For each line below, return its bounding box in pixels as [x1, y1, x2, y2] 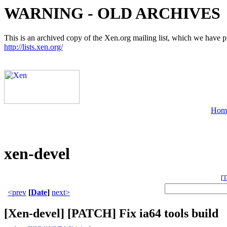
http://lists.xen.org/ [4, 43, 63, 52]
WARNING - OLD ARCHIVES [4, 4, 220, 22]
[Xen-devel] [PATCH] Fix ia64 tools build [4, 207, 218, 220]
